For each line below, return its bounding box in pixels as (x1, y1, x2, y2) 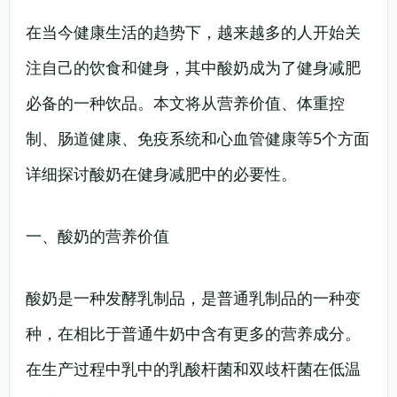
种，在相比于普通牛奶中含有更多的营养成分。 (26, 323, 361, 344)
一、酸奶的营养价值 (26, 225, 169, 246)
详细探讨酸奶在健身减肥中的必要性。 (26, 163, 297, 184)
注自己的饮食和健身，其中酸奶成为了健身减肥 (26, 57, 361, 78)
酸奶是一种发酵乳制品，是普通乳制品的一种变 (26, 287, 361, 308)
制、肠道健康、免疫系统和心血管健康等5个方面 (26, 128, 370, 149)
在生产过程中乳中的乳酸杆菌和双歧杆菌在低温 (26, 358, 361, 379)
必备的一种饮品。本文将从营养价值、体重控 (26, 92, 345, 113)
